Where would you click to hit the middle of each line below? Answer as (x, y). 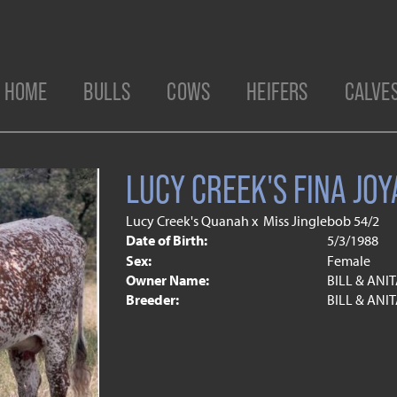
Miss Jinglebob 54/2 (321, 221)
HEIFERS (277, 91)
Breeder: (152, 300)
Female (349, 261)
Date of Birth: (166, 240)
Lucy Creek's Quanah (187, 221)
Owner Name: (167, 280)
